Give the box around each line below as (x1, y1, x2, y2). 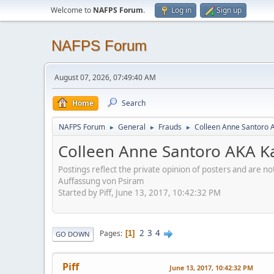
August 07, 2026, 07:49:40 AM (54, 72, 156, 83)
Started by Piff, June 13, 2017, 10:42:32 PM (58, 187, 221, 198)
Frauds (158, 122, 182, 132)
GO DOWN (56, 229, 90, 239)
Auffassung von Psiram (58, 175, 144, 187)
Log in (171, 5, 191, 15)
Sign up (217, 5, 242, 15)
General (118, 122, 146, 132)
